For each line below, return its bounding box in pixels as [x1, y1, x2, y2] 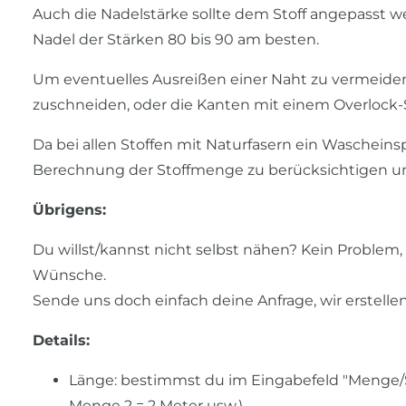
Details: [33, 332, 90, 350]
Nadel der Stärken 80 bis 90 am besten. [33, 31, 319, 49]
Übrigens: [33, 201, 106, 219]
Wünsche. [33, 266, 106, 285]
